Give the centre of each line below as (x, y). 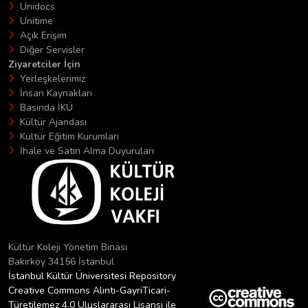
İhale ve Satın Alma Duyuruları (87, 151)
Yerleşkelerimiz (53, 78)
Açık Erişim (43, 35)
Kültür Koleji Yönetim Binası (68, 247)
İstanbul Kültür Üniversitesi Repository (92, 276)
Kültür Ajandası (53, 122)
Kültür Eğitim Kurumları (69, 136)
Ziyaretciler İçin (44, 64)
